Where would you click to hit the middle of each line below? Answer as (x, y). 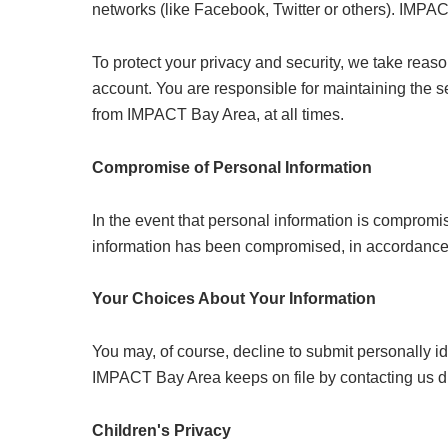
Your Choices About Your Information (234, 298)
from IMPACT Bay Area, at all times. (218, 114)
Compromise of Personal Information (232, 166)
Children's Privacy (162, 430)
